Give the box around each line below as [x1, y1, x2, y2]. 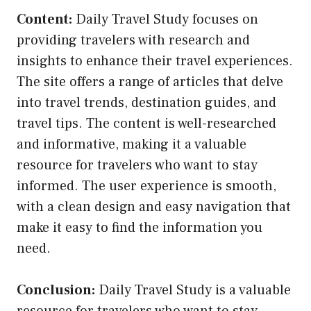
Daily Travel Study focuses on [72, 10, 258, 28]
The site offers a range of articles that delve [17, 72, 283, 91]
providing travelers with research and [17, 31, 250, 49]
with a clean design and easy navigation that [17, 197, 291, 216]
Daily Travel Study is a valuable [95, 280, 291, 299]
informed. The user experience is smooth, [17, 176, 276, 195]
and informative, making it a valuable [17, 135, 246, 153]
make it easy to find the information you [17, 218, 262, 237]
